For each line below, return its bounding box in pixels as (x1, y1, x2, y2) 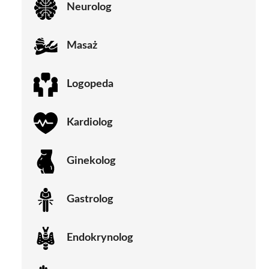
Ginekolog (67, 156, 116, 167)
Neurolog (67, 2, 112, 13)
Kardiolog (67, 117, 113, 128)
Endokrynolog (67, 232, 133, 244)
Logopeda (67, 79, 113, 90)
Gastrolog (67, 194, 113, 205)
